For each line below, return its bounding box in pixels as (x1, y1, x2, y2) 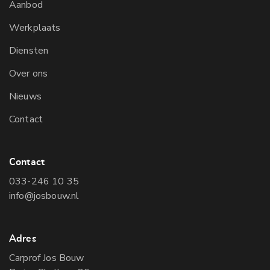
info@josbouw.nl (9, 189, 80, 202)
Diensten (9, 43, 49, 57)
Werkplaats (9, 20, 61, 34)
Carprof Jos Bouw (9, 251, 84, 265)
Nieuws (9, 89, 42, 103)
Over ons (9, 66, 48, 80)
